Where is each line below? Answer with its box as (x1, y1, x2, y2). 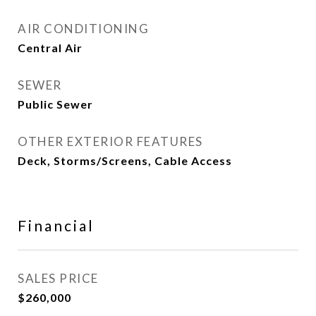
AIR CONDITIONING (18, 21, 149, 36)
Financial (18, 217, 95, 234)
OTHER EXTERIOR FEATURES (18, 134, 203, 149)
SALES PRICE (18, 271, 99, 286)
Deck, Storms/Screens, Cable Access (18, 154, 232, 167)
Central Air (18, 41, 83, 54)
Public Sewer (18, 97, 93, 111)
